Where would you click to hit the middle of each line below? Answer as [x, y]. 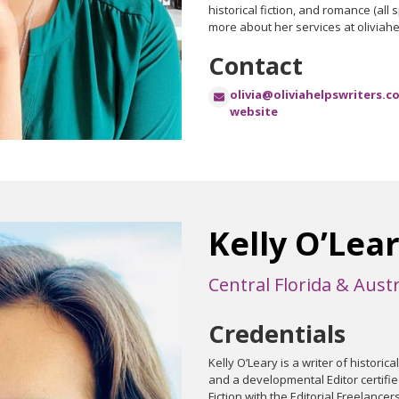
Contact [256, 66]
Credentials [277, 333]
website [254, 112]
